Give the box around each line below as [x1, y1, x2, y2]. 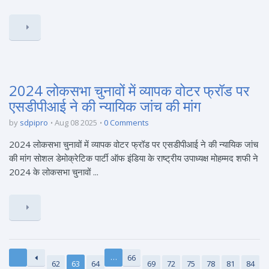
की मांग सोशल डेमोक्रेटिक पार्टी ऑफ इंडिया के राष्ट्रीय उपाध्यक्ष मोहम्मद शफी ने [9, 152, 258, 164]
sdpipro [20, 117, 48, 128]
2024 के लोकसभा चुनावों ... [9, 166, 98, 178]
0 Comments [104, 117, 149, 128]
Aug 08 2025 [55, 117, 97, 128]
